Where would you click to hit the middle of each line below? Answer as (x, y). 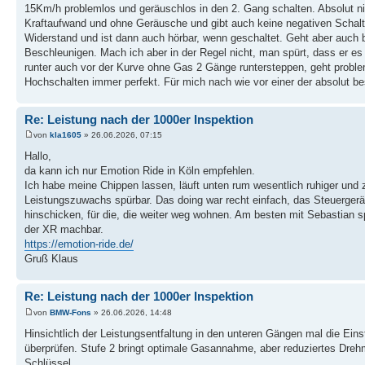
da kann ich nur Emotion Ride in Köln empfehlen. (140, 171)
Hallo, (38, 156)
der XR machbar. (64, 230)
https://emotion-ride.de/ (79, 244)
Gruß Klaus (51, 259)
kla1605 (66, 135)
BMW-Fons (70, 312)
